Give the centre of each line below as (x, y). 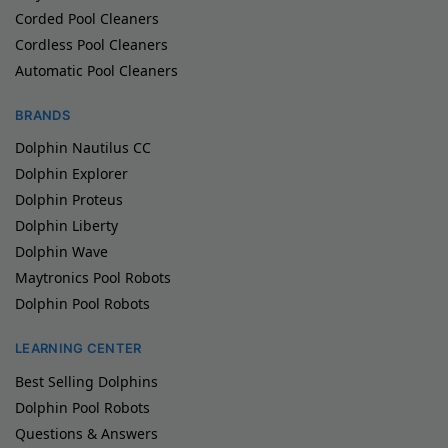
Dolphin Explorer (71, 174)
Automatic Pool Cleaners (96, 70)
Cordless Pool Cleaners (91, 44)
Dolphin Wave (61, 252)
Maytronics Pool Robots (93, 278)
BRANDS (42, 114)
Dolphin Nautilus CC (83, 148)
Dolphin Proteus (69, 200)
